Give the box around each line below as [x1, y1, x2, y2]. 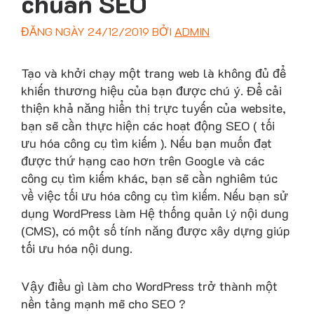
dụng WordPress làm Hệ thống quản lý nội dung [21, 205, 289, 222]
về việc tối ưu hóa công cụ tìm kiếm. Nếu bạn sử [21, 187, 288, 205]
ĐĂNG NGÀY [21, 24, 85, 39]
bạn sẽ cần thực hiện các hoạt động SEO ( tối [21, 117, 275, 135]
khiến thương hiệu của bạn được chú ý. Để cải [21, 82, 282, 100]
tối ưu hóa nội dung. [21, 240, 132, 257]
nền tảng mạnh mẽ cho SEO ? [21, 295, 186, 313]
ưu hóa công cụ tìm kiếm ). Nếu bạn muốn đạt [21, 135, 272, 152]
